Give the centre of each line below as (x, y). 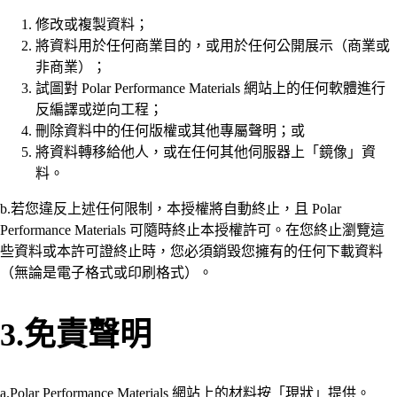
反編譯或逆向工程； (99, 110)
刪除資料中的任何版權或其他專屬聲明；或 (170, 131)
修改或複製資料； (92, 25)
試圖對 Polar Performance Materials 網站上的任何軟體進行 (210, 89)
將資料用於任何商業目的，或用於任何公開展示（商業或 (213, 46)
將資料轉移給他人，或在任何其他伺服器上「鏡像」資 (206, 152)
